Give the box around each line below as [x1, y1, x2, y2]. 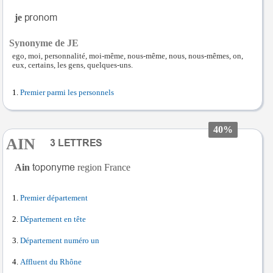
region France [77, 162, 130, 172]
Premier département [20, 194, 88, 202]
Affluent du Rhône [20, 258, 82, 266]
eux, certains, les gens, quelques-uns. [12, 61, 133, 69]
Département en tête [20, 215, 86, 224]
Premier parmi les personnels [20, 88, 114, 97]
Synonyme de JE [9, 38, 79, 48]
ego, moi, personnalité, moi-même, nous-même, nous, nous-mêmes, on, [12, 52, 243, 60]
